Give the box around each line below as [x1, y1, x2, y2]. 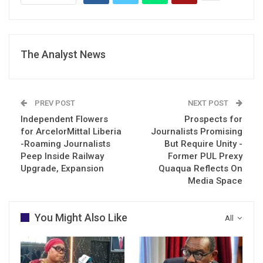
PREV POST [33, 98, 75, 107]
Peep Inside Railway [21, 150, 104, 161]
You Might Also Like [35, 211, 127, 224]
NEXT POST [188, 98, 230, 107]
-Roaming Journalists [21, 138, 110, 149]
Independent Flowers [21, 113, 108, 124]
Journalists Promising [151, 126, 242, 137]
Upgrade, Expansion [21, 163, 104, 174]
